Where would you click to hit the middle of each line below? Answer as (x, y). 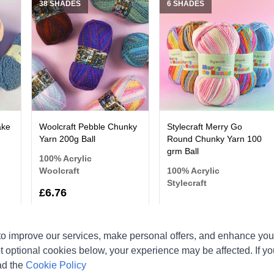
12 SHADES (188, 252)
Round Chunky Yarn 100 (215, 139)
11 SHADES (59, 252)
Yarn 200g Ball (67, 139)
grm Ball (183, 151)
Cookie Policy (56, 265)
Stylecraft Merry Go (205, 127)
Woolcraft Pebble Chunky (88, 127)
